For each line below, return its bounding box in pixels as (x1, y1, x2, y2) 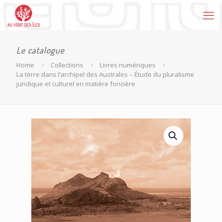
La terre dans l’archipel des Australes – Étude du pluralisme (16, 70, 194, 79)
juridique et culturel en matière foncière (16, 79, 135, 88)
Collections (51, 60, 83, 69)
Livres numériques (100, 60, 156, 69)
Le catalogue (16, 45, 64, 55)
